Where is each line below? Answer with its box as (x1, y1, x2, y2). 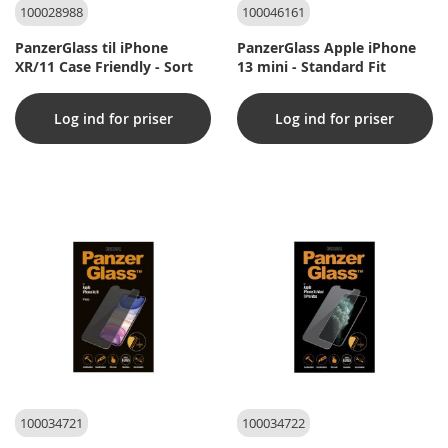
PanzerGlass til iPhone (15, 37, 168, 57)
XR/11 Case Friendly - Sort (15, 56, 193, 76)
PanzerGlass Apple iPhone (236, 37, 416, 57)
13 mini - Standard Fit (236, 56, 386, 76)
